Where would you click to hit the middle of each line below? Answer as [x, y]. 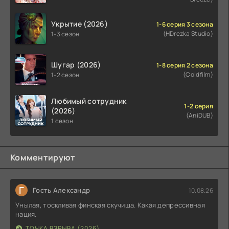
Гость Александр [62, 190]
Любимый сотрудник [89, 101]
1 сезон [62, 121]
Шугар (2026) [76, 65]
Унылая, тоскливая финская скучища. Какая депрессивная [110, 205]
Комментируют [43, 158]
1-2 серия [199, 106]
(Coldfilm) [198, 74]
